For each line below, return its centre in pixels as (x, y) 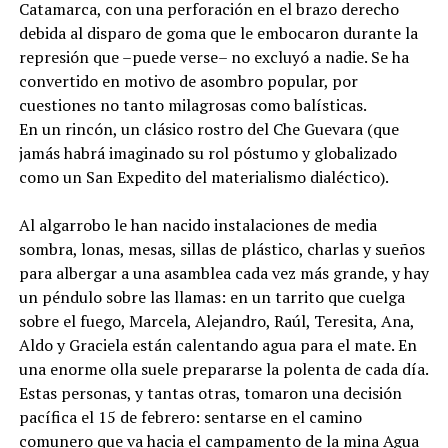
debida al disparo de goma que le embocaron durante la (218, 33)
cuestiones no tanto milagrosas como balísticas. (192, 105)
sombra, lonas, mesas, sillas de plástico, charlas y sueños (221, 249)
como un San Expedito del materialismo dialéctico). (203, 177)
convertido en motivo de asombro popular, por (188, 81)
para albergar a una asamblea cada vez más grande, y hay (223, 273)
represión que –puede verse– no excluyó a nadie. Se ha (213, 57)
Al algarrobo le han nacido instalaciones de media (197, 225)
